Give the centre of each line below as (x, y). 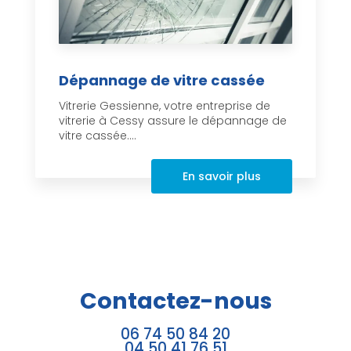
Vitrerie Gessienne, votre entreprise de (165, 106)
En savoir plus (222, 177)
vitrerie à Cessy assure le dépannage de (173, 121)
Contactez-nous (175, 301)
